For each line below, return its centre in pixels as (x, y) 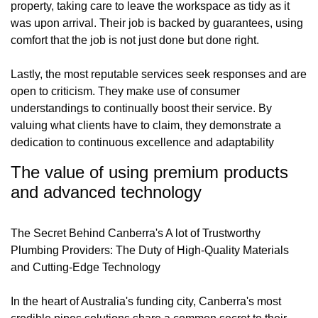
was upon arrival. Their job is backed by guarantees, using (157, 23)
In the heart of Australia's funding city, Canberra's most (146, 301)
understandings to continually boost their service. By (141, 108)
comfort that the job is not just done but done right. (135, 40)
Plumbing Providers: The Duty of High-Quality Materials (150, 250)
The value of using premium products (149, 172)
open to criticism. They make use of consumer (125, 91)
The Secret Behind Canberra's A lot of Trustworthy (136, 233)
